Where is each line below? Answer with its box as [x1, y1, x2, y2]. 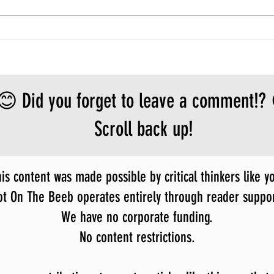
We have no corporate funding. [61, 208, 213, 226]
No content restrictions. [79, 228, 195, 246]
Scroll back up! [94, 116, 193, 141]
